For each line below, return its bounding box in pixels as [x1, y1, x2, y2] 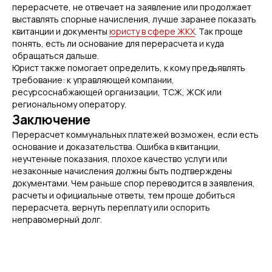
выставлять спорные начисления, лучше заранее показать [12, 13, 256, 25]
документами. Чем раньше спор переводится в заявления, [12, 177, 255, 189]
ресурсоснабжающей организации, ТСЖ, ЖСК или [12, 86, 222, 98]
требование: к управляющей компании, [12, 74, 174, 86]
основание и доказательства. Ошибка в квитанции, [12, 141, 220, 152]
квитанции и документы [12, 25, 109, 37]
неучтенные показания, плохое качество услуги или [12, 153, 227, 165]
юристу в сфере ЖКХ [109, 25, 195, 37]
